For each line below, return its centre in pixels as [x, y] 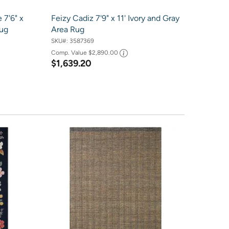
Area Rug [67, 30]
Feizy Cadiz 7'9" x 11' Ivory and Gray [115, 18]
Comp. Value [70, 52]
